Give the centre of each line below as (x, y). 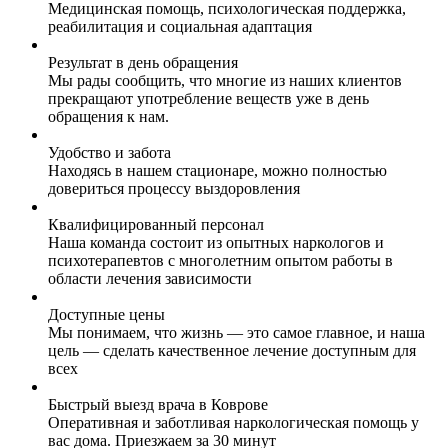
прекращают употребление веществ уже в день (208, 99)
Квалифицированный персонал (156, 225)
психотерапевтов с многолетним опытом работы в (220, 261)
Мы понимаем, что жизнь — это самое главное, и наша (236, 333)
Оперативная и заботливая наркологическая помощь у (233, 423)
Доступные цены (106, 315)
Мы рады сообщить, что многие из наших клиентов (225, 81)
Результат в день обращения (143, 63)
